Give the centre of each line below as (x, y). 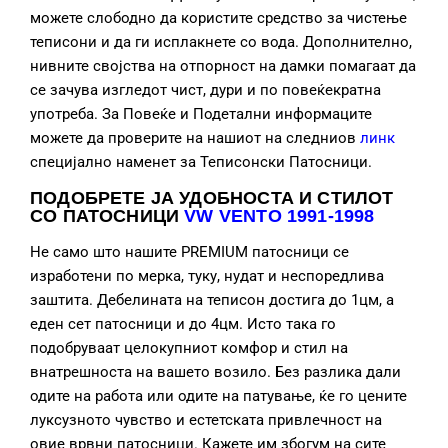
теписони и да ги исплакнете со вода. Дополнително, (221, 42)
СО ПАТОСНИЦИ (107, 216)
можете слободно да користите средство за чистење (218, 18)
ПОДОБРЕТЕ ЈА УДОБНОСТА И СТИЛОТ (212, 198)
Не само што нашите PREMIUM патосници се (189, 252)
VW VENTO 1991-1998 (279, 216)
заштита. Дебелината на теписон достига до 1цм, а (212, 300)
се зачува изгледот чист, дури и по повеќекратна (205, 90)
